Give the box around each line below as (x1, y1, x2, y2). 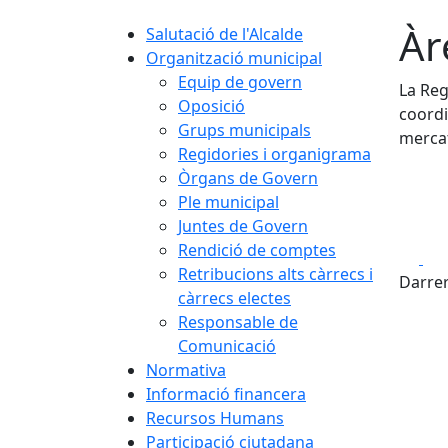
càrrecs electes (178, 287, 291, 309)
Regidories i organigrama (178, 143, 371, 165)
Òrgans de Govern (178, 167, 318, 189)
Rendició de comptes (178, 239, 336, 261)
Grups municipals (178, 119, 311, 141)
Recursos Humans (146, 407, 284, 429)
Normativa (146, 359, 226, 381)
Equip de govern (178, 71, 302, 93)
